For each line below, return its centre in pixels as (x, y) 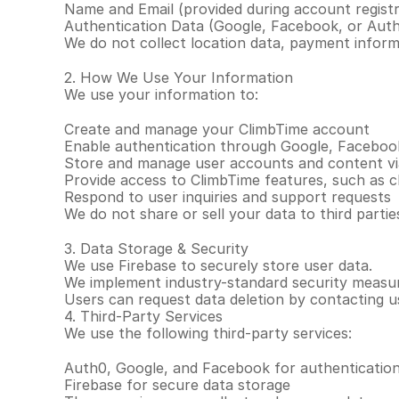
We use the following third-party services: (208, 333)
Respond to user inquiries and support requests (228, 197)
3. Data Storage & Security (156, 248)
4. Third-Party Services (143, 316)
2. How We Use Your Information (179, 77)
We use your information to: (161, 94)
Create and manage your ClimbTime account (217, 129)
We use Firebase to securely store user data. (218, 265)
